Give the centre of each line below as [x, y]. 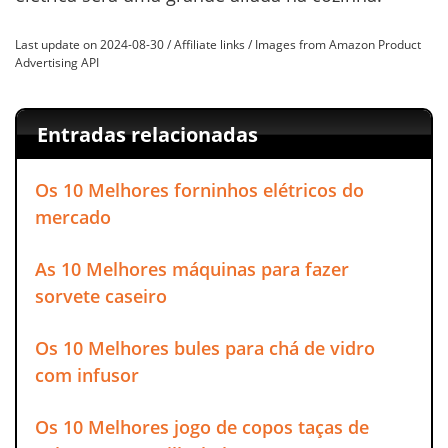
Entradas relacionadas [147, 134]
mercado [73, 216]
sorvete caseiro [101, 295]
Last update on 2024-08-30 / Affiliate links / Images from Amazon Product [218, 45]
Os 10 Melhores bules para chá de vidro [205, 347]
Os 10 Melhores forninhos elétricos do [199, 189]
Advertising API [57, 63]
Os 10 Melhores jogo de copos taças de [202, 426]
